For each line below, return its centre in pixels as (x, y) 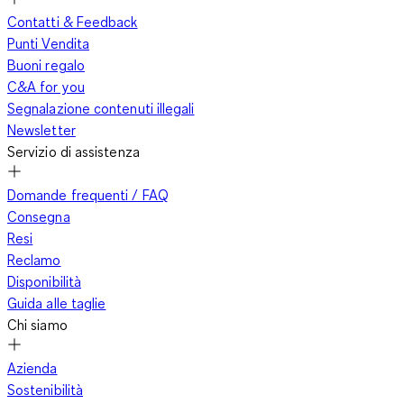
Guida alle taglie (57, 303)
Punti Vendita (49, 43)
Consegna (39, 216)
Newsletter (41, 129)
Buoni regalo (46, 64)
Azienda (32, 367)
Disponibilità (45, 281)
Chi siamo (37, 324)
